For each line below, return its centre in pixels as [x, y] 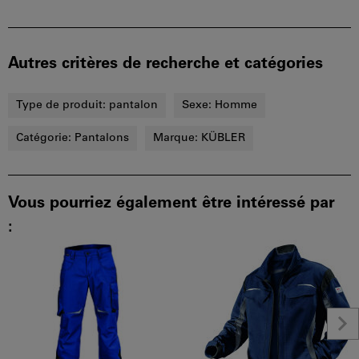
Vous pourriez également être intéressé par [171, 204]
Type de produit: [63, 105]
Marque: [177, 138]
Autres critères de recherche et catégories [165, 64]
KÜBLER [223, 138]
